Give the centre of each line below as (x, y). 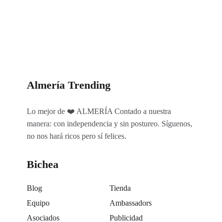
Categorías (43, 12)
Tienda (120, 188)
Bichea (43, 165)
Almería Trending (69, 85)
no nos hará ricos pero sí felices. (77, 136)
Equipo (38, 203)
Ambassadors (130, 203)
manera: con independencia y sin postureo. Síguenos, (110, 124)
